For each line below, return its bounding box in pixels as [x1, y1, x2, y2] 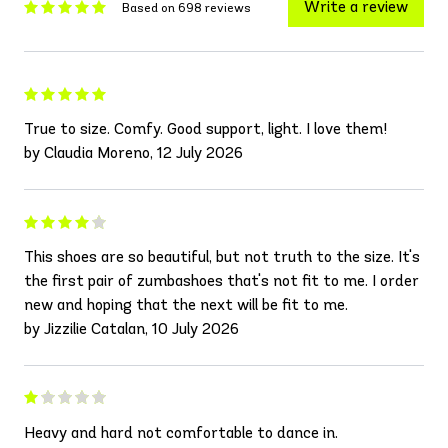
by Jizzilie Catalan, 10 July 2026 [24, 319, 239, 339]
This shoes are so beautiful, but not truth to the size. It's [24, 247, 420, 267]
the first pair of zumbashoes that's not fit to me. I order [24, 271, 419, 291]
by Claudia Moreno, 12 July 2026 [24, 143, 243, 163]
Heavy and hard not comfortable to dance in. [24, 423, 338, 443]
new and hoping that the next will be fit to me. [24, 295, 348, 315]
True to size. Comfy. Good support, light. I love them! [24, 119, 387, 139]
